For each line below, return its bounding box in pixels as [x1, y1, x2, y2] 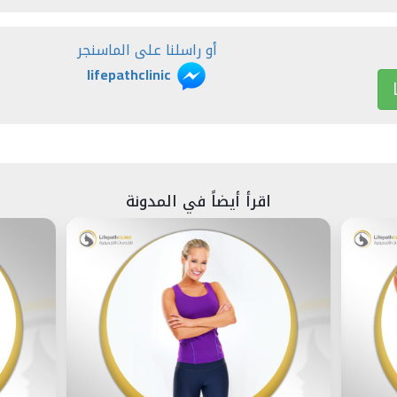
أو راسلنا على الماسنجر [77, 35, 218, 64]
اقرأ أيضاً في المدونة [126, 186, 271, 215]
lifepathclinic [87, 61, 172, 89]
